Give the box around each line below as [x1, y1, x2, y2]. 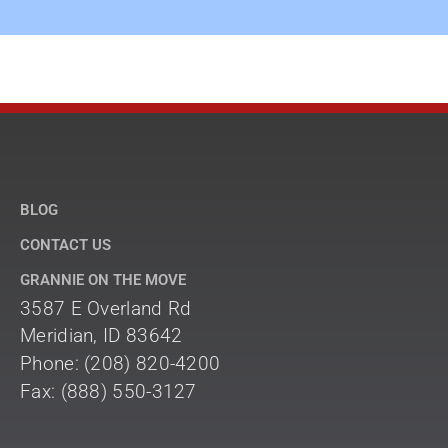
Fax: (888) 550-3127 [20, 380, 197, 404]
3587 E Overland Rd [20, 296, 192, 320]
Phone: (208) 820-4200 [20, 352, 221, 376]
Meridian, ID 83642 [20, 324, 183, 348]
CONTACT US [20, 235, 111, 254]
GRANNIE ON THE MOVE [20, 270, 186, 289]
